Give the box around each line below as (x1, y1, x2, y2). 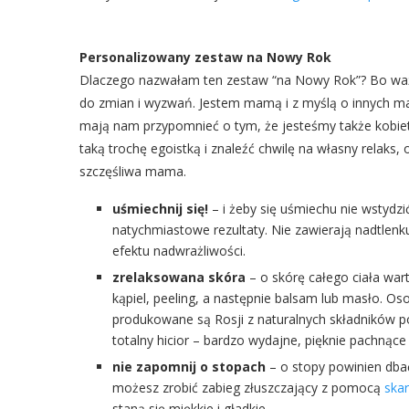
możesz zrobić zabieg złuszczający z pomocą (112, 379, 384, 396)
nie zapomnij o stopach (112, 358, 266, 375)
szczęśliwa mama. (79, 163, 186, 180)
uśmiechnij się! (112, 200, 208, 217)
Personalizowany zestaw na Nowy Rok (79, 48, 331, 66)
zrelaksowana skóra (112, 268, 246, 286)
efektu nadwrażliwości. (112, 242, 246, 259)
